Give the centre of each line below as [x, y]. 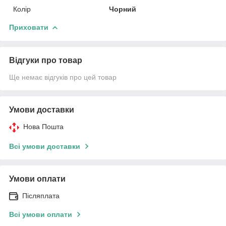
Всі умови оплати [41, 214]
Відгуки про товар [46, 60]
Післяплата [41, 195]
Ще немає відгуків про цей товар [63, 77]
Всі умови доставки [45, 146]
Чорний [123, 9]
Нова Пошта [43, 126]
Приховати [29, 27]
